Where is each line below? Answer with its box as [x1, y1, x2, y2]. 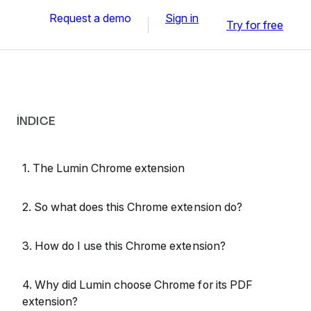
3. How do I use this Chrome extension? [22, 239, 226, 253]
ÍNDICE [17, 114, 55, 128]
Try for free [226, 17, 283, 32]
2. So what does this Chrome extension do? [22, 200, 242, 214]
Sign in [165, 10, 199, 25]
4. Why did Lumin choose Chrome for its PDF [22, 278, 253, 292]
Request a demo [49, 10, 131, 25]
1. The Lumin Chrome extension [22, 161, 185, 175]
